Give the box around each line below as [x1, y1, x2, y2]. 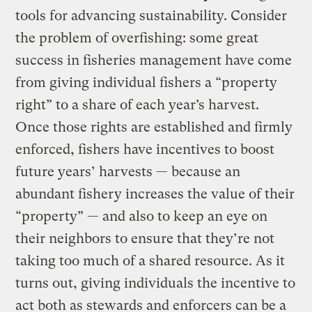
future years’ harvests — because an [15, 163, 241, 180]
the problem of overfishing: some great [15, 29, 259, 46]
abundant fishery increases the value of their [15, 185, 295, 202]
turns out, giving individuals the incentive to [15, 274, 296, 291]
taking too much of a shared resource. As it [15, 252, 286, 269]
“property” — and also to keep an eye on [15, 208, 268, 224]
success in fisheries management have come [15, 52, 292, 68]
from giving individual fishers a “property [15, 74, 278, 91]
